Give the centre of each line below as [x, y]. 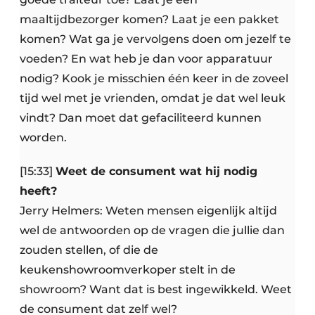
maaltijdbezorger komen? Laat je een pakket [149, 20]
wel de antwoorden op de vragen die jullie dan [152, 231]
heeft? [38, 191]
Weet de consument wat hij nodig [156, 172]
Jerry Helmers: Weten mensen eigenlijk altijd [148, 211]
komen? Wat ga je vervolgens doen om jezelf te [155, 39]
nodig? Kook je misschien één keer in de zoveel [154, 79]
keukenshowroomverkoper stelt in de [128, 270]
